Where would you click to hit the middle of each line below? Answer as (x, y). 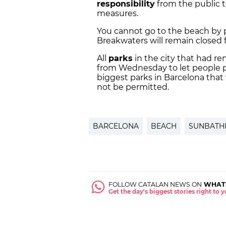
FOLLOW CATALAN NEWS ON (155, 184)
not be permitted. (133, 87)
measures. (118, 13)
